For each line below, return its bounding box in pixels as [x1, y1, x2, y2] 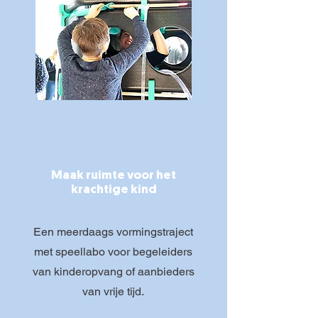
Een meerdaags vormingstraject [33, 225, 193, 238]
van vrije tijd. [82, 285, 144, 298]
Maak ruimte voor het [51, 170, 176, 182]
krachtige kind [70, 184, 157, 196]
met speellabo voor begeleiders [34, 245, 192, 258]
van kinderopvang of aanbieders [32, 265, 194, 278]
